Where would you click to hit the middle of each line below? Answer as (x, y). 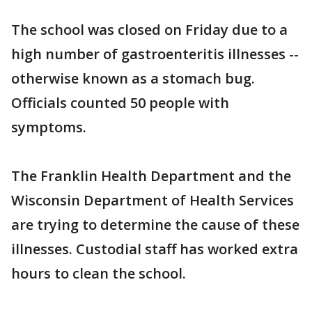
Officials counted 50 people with (120, 103)
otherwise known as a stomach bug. (133, 78)
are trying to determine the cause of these (155, 225)
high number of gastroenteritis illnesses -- (155, 54)
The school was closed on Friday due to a (149, 30)
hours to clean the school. (99, 273)
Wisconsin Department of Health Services (153, 200)
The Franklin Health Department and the (151, 176)
